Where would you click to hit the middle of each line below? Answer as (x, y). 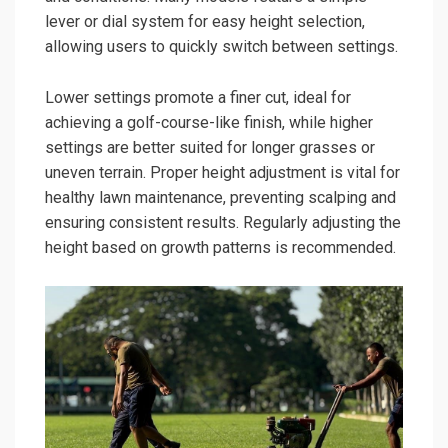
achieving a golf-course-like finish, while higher (209, 122)
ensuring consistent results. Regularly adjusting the (223, 222)
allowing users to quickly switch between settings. (221, 46)
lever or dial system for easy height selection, (205, 21)
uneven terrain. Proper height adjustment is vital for (222, 172)
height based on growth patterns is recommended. (220, 247)
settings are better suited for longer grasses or (210, 147)
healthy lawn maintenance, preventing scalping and (220, 197)
